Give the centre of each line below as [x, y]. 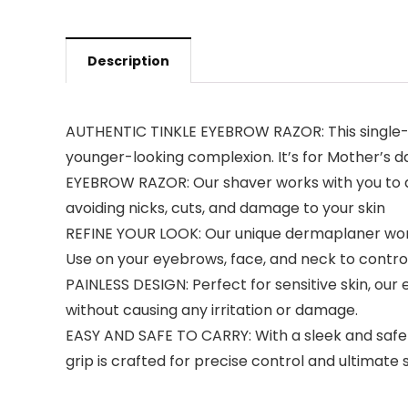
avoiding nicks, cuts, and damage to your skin [225, 208]
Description [128, 61]
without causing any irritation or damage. [212, 310]
